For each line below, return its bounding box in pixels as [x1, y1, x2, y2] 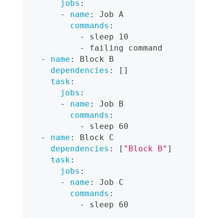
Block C [75, 133, 114, 143]
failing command [85, 43, 163, 53]
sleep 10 [85, 32, 128, 42]
